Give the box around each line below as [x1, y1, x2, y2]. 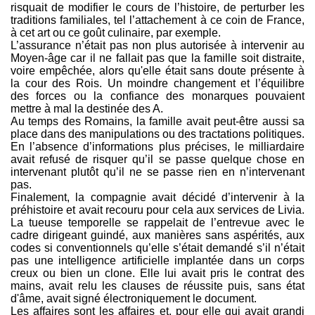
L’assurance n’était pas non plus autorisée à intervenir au [11, 39, 304, 52]
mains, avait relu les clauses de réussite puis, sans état [11, 280, 304, 292]
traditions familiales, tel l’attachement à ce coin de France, [11, 14, 304, 27]
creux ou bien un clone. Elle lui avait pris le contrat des [11, 267, 304, 280]
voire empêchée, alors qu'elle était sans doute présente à [11, 65, 304, 77]
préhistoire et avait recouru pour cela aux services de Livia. [11, 204, 304, 217]
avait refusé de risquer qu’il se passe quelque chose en [11, 153, 304, 166]
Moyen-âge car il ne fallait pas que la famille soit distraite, [11, 52, 304, 65]
